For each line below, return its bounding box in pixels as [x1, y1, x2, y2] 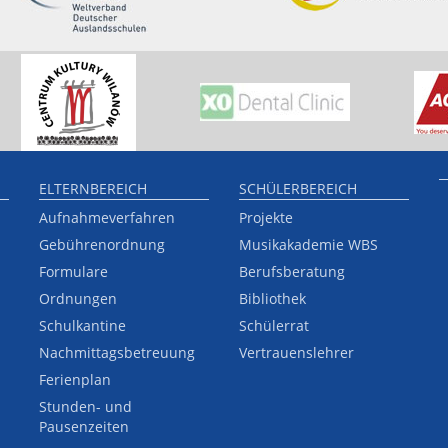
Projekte [239, 208, 293, 228]
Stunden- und [39, 397, 132, 417]
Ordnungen [39, 289, 117, 309]
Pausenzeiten [39, 417, 129, 437]
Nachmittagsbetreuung [39, 343, 195, 363]
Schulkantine [39, 316, 126, 336]
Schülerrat [239, 316, 309, 336]
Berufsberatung [239, 262, 345, 282]
